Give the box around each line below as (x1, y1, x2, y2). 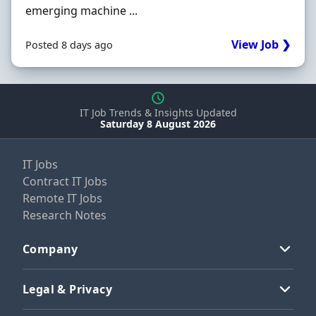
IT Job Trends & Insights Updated (79, 105, 237, 119)
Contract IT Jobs (23, 173, 107, 189)
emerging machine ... (25, 3, 138, 18)
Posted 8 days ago (25, 38, 113, 51)
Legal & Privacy (23, 281, 112, 297)
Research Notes (23, 207, 107, 223)
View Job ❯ (231, 37, 291, 52)
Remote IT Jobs (23, 190, 102, 206)
